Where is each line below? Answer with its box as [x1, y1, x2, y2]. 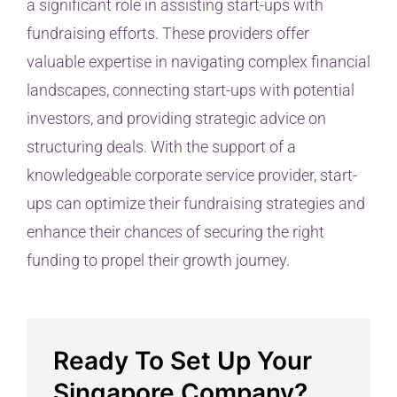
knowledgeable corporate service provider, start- [27, 165, 357, 184]
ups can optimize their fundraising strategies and [27, 193, 365, 213]
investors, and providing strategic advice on [27, 108, 326, 128]
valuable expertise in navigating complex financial [27, 51, 370, 71]
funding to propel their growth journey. [27, 250, 290, 269]
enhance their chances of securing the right [27, 222, 324, 241]
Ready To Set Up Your [53, 345, 312, 376]
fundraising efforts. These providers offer [27, 23, 309, 43]
